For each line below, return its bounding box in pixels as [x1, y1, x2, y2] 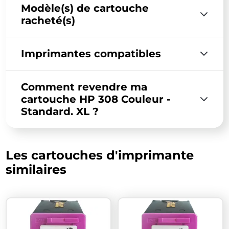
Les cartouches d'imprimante [6, 147, 194, 163]
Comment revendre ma [21, 80, 148, 93]
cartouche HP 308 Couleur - [21, 93, 171, 105]
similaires [6, 162, 67, 177]
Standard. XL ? [21, 105, 99, 118]
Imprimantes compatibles [21, 47, 162, 60]
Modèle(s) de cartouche [21, 2, 149, 14]
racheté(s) [21, 14, 76, 27]
